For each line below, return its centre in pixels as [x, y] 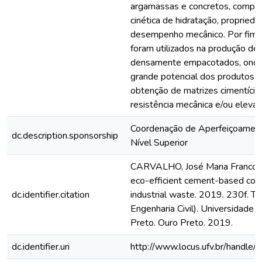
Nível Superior [159, 143]
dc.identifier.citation [51, 195]
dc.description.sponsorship [65, 136]
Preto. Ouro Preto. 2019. [182, 223]
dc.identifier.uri [41, 247]
